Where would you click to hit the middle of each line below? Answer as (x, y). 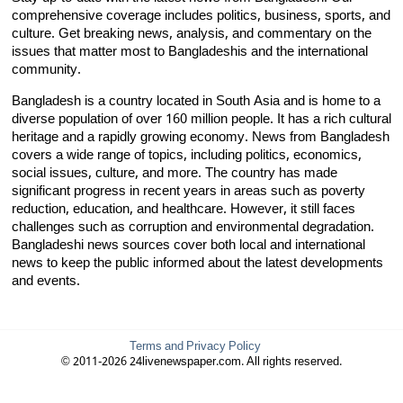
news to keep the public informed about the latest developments (197, 263)
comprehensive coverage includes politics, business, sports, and (201, 16)
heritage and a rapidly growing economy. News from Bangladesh (201, 137)
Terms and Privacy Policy (195, 346)
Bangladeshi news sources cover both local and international (188, 245)
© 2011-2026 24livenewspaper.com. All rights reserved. (201, 362)
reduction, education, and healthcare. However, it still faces (184, 209)
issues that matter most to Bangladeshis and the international (190, 52)
